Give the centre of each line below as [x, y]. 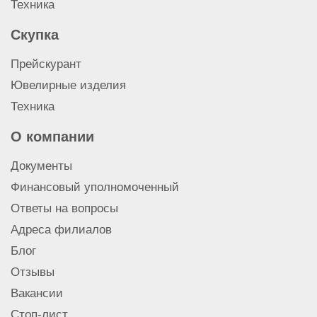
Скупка [35, 34]
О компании [52, 136]
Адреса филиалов [61, 229]
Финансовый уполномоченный [95, 187]
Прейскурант [46, 64]
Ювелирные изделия [68, 85]
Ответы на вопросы [64, 208]
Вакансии [37, 293]
